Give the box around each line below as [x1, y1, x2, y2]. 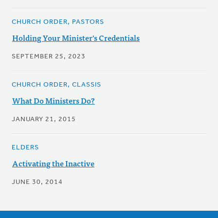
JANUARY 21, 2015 [12, 116, 76, 124]
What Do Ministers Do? [12, 94, 95, 107]
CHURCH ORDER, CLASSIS [12, 81, 101, 89]
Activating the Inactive [12, 157, 94, 170]
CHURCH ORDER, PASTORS [12, 18, 104, 26]
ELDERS [12, 144, 39, 152]
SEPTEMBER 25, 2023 [12, 53, 86, 61]
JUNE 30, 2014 [12, 179, 63, 186]
